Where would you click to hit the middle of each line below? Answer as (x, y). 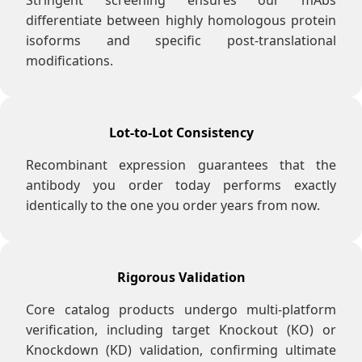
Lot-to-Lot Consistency (181, 133)
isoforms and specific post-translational (181, 41)
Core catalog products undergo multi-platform (181, 310)
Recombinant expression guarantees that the (181, 165)
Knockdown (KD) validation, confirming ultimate (181, 350)
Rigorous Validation (181, 278)
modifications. (69, 61)
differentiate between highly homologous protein (181, 21)
